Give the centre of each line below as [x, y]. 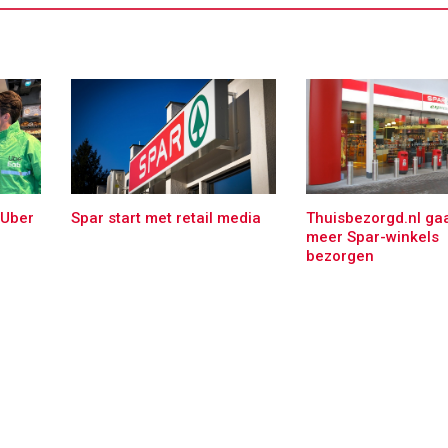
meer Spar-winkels [372, 236]
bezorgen [339, 255]
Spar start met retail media [166, 217]
